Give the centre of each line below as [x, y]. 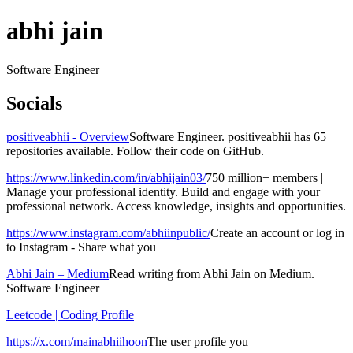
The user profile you [198, 341]
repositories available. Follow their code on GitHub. [135, 150]
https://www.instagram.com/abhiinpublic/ [108, 232]
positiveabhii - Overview [68, 136]
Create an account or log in [277, 232]
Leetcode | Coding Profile [70, 314]
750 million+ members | [264, 177]
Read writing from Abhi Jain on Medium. [212, 273]
